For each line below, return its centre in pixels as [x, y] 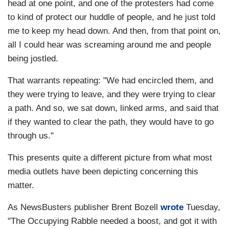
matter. [22, 186]
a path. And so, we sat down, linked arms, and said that [113, 108]
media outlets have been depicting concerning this [103, 172]
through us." [31, 136]
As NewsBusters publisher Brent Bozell [84, 208]
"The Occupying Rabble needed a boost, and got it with [112, 221]
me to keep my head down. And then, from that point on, [114, 31]
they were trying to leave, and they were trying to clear [112, 95]
